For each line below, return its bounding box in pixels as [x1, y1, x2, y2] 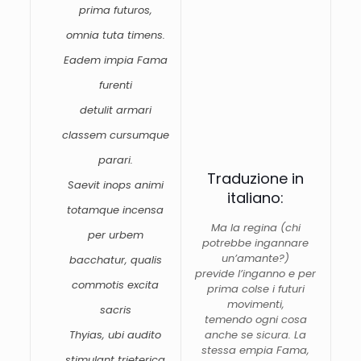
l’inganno [238, 265, 289, 281]
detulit [79, 102, 116, 118]
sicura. [256, 326, 295, 342]
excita [127, 276, 160, 293]
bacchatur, [68, 251, 131, 268]
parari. [98, 151, 133, 168]
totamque [67, 201, 123, 218]
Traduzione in [207, 168, 305, 189]
